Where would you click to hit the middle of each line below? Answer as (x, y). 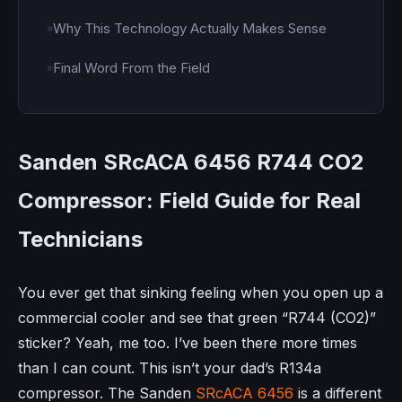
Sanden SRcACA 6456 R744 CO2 (191, 162)
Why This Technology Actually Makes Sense (190, 28)
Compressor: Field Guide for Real (189, 200)
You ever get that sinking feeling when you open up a (201, 292)
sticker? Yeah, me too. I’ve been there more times (188, 342)
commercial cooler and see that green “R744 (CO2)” (197, 317)
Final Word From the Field (131, 67)
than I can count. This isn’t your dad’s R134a (170, 367)
